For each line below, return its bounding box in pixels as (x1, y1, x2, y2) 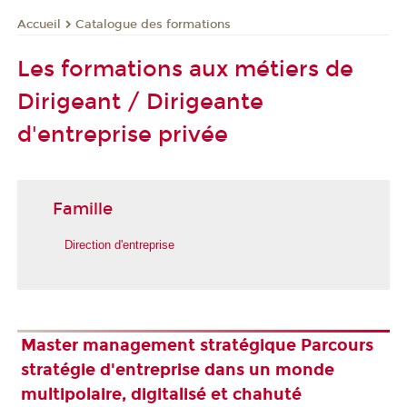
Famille (53, 199, 113, 220)
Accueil (17, 16, 61, 32)
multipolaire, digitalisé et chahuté (20, 383, 302, 404)
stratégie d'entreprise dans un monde (20, 359, 334, 380)
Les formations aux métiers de (17, 56, 353, 83)
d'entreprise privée (17, 122, 228, 148)
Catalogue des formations (75, 16, 231, 32)
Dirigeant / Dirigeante (17, 89, 263, 115)
